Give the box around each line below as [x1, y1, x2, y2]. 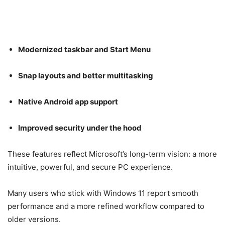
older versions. [8, 214, 61, 224]
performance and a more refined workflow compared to [8, 201, 204, 211]
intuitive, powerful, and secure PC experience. [8, 162, 173, 172]
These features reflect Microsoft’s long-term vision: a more [8, 149, 217, 159]
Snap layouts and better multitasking [18, 70, 153, 80]
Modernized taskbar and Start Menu [18, 44, 151, 54]
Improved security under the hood [18, 123, 142, 133]
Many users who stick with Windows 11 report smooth [8, 188, 198, 198]
